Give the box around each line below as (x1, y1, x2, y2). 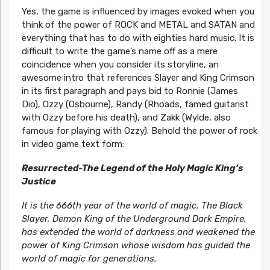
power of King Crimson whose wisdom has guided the (21, 239, 250, 251)
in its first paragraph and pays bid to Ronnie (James (21, 85, 238, 96)
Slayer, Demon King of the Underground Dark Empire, (21, 213, 246, 224)
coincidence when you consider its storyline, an (21, 58, 219, 70)
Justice (21, 175, 56, 187)
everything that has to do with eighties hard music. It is (21, 32, 254, 43)
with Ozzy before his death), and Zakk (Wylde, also (21, 111, 231, 123)
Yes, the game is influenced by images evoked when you (21, 5, 254, 17)
